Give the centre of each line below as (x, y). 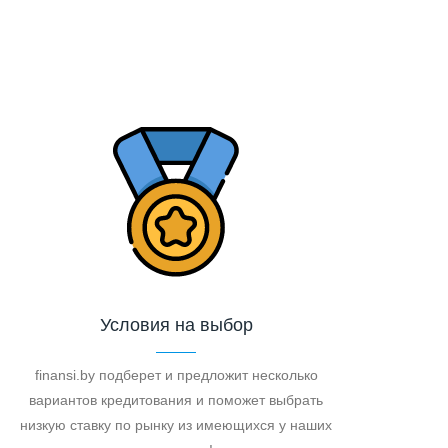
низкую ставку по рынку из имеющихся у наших (176, 424)
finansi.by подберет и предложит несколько (176, 374)
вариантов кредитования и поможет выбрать (176, 399)
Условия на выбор (176, 324)
